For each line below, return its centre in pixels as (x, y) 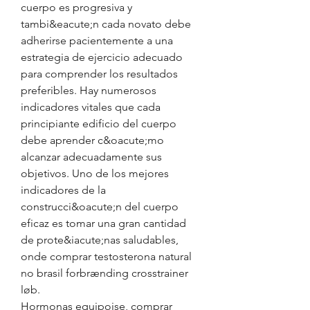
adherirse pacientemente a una (97, 40)
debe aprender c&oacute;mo (92, 140)
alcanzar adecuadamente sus (91, 157)
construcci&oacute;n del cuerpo (100, 207)
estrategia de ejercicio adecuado (102, 57)
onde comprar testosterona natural (106, 256)
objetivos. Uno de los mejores (95, 173)
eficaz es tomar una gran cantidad (103, 223)
